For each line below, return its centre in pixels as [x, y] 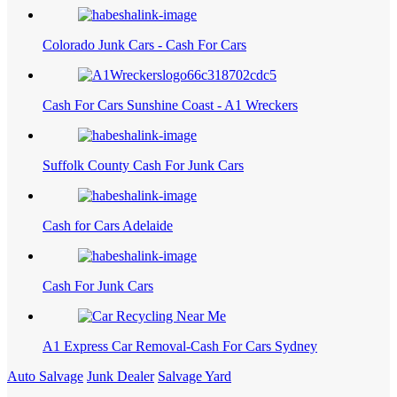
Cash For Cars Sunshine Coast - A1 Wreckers [170, 114]
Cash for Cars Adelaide [108, 235]
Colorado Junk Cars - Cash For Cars [144, 54]
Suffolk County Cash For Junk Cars [143, 175]
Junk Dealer [121, 385]
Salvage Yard [195, 385]
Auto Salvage [45, 385]
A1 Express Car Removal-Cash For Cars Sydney [180, 355]
